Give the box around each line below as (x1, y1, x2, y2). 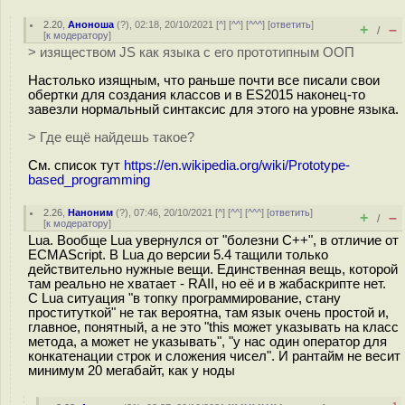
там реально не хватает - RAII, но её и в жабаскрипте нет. (28, 277, 386, 291)
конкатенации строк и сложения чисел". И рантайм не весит (28, 349, 400, 363)
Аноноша (68, 19, 115, 30)
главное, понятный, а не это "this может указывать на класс (28, 320, 399, 334)
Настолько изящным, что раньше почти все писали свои (28, 72, 380, 88)
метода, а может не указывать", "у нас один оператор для (28, 334, 387, 349)
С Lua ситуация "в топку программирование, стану (28, 291, 341, 306)
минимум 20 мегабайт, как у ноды (28, 363, 235, 378)
